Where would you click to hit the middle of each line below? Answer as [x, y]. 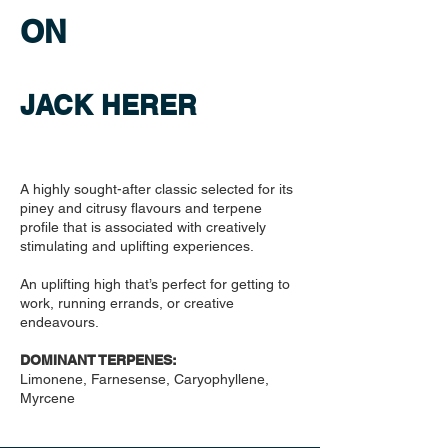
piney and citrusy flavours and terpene [141, 208]
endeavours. [59, 322]
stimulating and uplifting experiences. [137, 246]
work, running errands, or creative [127, 303]
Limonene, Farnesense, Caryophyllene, [144, 379]
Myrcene [47, 398]
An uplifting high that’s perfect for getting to [155, 284]
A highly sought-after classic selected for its [156, 189]
